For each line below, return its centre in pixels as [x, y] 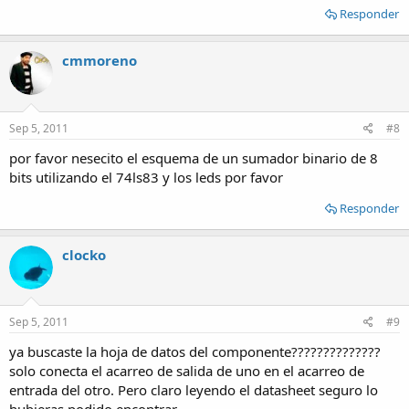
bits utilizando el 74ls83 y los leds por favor [146, 177]
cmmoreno [100, 60]
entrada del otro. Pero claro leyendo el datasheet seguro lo [194, 390]
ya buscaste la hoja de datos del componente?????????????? [195, 351]
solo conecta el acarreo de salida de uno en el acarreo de [187, 371]
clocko [84, 254]
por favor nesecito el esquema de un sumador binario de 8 [194, 157]
